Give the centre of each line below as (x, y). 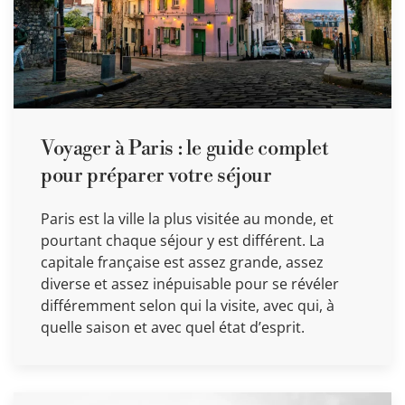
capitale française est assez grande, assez (182, 262)
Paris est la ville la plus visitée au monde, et (187, 218)
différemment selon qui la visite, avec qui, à (188, 305)
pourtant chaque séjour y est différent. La (183, 240)
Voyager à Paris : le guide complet (185, 148)
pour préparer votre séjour (156, 175)
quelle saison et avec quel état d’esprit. (173, 327)
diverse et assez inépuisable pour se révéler (190, 283)
